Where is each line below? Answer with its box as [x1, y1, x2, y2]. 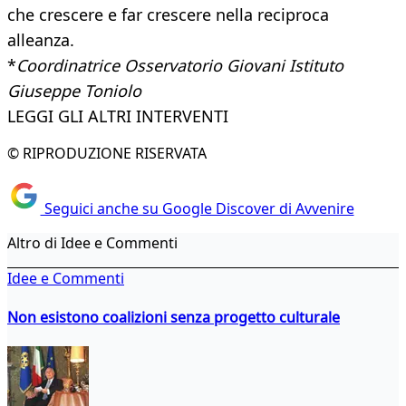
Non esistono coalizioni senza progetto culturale [7, 306, 340, 327]
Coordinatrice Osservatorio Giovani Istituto [16, 54, 343, 77]
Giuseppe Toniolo [7, 80, 141, 102]
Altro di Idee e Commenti [7, 232, 178, 253]
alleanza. [7, 29, 74, 52]
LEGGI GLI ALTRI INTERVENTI [7, 105, 228, 128]
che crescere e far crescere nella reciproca [7, 4, 329, 26]
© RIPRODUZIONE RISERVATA [7, 143, 207, 164]
